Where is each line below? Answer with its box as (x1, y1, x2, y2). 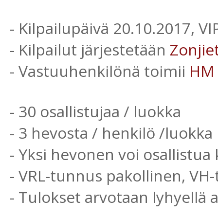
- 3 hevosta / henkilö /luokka (10, 122, 213, 143)
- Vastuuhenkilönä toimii (10, 60, 189, 81)
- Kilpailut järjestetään (10, 39, 170, 60)
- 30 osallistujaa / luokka (10, 101, 181, 122)
